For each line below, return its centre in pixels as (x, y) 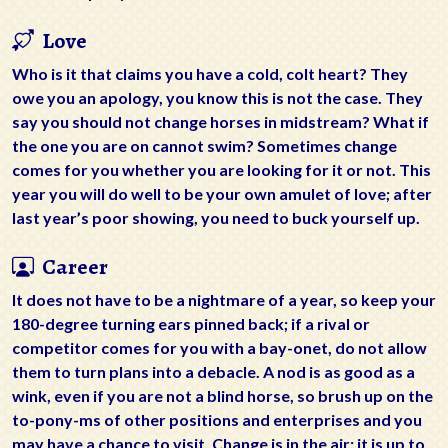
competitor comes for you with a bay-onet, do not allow (219, 348)
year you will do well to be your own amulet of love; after (222, 194)
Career (71, 267)
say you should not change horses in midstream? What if (220, 122)
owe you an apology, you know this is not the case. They (217, 98)
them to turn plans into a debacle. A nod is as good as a (213, 372)
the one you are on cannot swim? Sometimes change (204, 146)
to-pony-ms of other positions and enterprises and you (217, 420)
